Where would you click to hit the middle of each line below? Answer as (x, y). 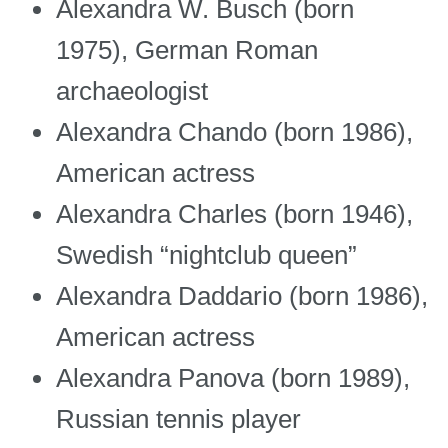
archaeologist (132, 91)
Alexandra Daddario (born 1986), (242, 296)
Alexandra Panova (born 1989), (233, 378)
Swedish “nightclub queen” (206, 255)
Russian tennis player (178, 419)
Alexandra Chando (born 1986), (234, 132)
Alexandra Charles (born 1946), (234, 214)
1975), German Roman (187, 50)
